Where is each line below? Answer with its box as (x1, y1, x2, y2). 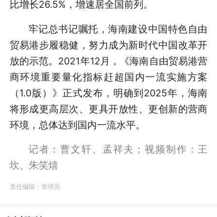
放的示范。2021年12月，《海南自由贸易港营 (9, 55, 208, 67)
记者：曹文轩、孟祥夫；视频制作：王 (28, 143, 208, 155)
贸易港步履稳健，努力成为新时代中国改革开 (9, 39, 208, 51)
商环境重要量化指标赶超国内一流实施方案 (9, 71, 208, 83)
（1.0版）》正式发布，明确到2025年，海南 (9, 87, 208, 99)
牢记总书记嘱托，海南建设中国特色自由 (28, 23, 208, 35)
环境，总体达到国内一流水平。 (9, 119, 145, 131)
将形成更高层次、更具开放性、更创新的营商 (9, 103, 208, 115)
